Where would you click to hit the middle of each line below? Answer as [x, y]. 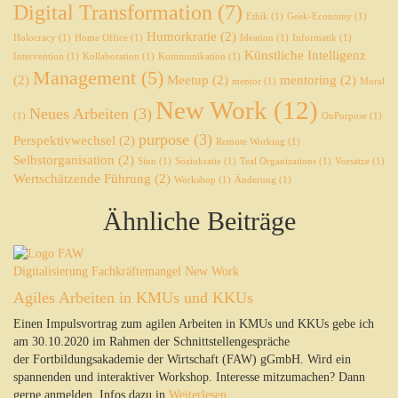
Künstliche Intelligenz [305, 55]
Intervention [39, 56]
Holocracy [35, 37]
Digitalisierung [51, 271]
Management [84, 78]
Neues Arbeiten [79, 113]
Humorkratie [182, 36]
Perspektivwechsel [64, 140]
